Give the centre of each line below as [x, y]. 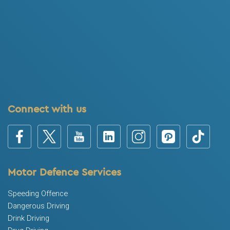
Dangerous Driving [39, 206]
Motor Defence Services [64, 172]
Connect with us [47, 109]
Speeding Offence [38, 194]
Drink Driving [28, 218]
